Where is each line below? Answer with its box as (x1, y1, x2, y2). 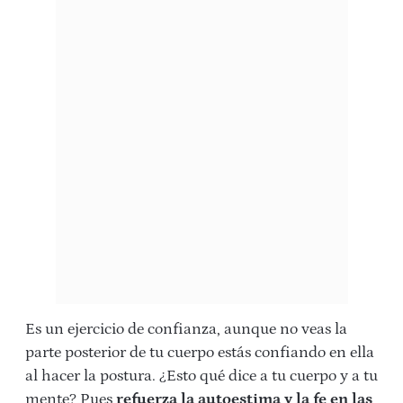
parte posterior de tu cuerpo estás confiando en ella (25, 343, 374, 362)
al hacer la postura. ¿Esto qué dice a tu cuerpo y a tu (25, 366, 378, 385)
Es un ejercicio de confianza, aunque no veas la (25, 319, 347, 338)
